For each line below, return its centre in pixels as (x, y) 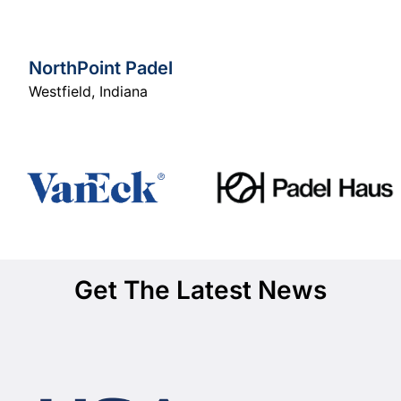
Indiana (124, 91)
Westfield (60, 91)
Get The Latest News (200, 290)
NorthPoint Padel (101, 68)
